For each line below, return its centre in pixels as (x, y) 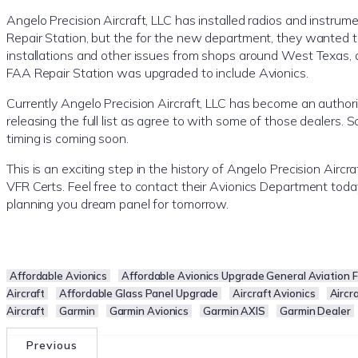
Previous (52, 346)
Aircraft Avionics (274, 294)
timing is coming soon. (68, 139)
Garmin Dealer (315, 311)
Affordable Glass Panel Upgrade (139, 294)
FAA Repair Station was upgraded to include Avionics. (157, 73)
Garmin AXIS (235, 311)
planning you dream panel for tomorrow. (118, 204)
